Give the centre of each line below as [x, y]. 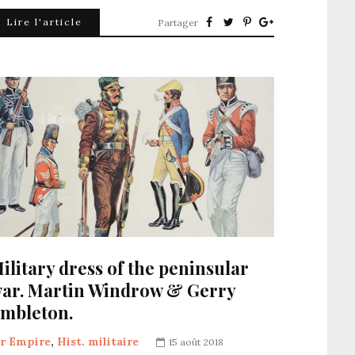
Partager [178, 22]
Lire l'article [44, 21]
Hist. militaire [98, 342]
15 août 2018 [196, 342]
